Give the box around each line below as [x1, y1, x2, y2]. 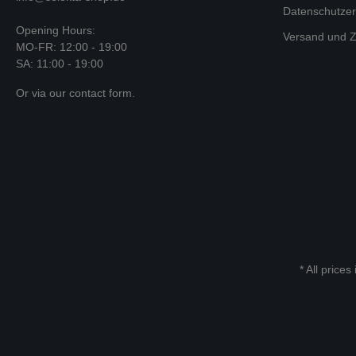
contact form [69, 87, 132, 99]
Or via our [16, 87, 69, 99]
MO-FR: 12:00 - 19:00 [16, 41, 127, 53]
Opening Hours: [16, 24, 95, 37]
